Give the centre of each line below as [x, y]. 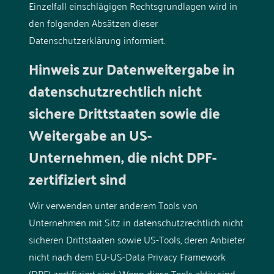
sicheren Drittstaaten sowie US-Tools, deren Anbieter [137, 239]
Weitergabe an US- [90, 135]
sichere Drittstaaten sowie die [124, 113]
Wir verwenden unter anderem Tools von [113, 205]
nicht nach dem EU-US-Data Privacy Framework [127, 256]
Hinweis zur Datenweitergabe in [131, 68]
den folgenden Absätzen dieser [93, 22]
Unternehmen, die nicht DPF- [122, 157]
